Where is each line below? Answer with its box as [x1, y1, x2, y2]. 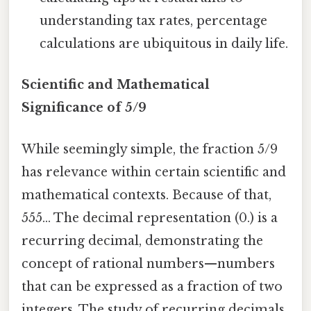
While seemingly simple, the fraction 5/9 [22, 141, 278, 157]
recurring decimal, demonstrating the [22, 233, 263, 249]
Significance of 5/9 [22, 100, 146, 116]
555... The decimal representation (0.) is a [22, 210, 278, 226]
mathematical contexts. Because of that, [22, 187, 271, 203]
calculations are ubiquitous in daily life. [40, 36, 289, 52]
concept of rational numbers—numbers [22, 255, 275, 271]
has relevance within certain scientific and [22, 164, 286, 180]
